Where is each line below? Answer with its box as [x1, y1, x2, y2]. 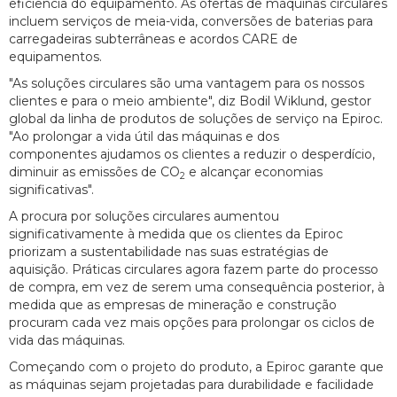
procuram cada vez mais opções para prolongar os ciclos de [9, 315, 375, 331]
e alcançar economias [185, 164, 323, 181]
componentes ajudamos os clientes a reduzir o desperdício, [9, 146, 375, 163]
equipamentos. [9, 49, 102, 66]
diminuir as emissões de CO [9, 164, 180, 181]
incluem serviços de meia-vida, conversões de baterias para [9, 13, 373, 30]
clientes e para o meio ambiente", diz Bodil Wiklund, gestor [9, 93, 371, 110]
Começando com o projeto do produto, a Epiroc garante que [9, 359, 384, 376]
